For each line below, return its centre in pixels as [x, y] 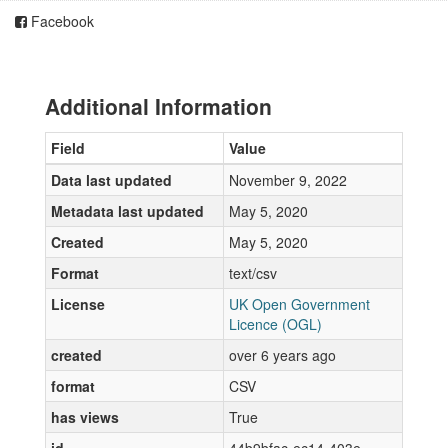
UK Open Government [299, 304]
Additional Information [158, 106]
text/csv [253, 273]
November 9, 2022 [288, 180]
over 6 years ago [282, 355]
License [78, 304]
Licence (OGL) [275, 324]
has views [85, 417]
